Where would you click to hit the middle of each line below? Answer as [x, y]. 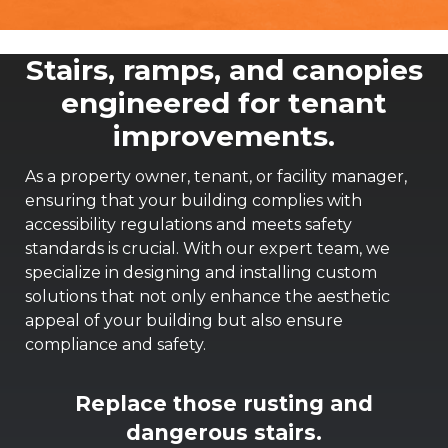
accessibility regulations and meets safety [188, 224]
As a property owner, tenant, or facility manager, [216, 176]
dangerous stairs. [224, 432]
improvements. [224, 136]
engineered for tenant [224, 103]
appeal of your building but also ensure [184, 320]
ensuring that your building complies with [193, 200]
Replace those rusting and [224, 403]
